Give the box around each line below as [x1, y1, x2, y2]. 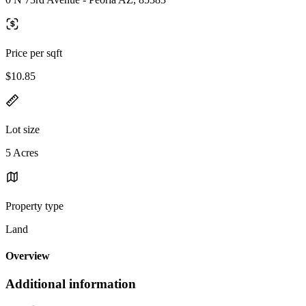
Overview [5, 250, 50, 262]
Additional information [5, 277, 136, 292]
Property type [5, 199, 64, 212]
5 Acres [5, 146, 38, 158]
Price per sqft [5, 46, 62, 59]
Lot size [5, 123, 40, 135]
